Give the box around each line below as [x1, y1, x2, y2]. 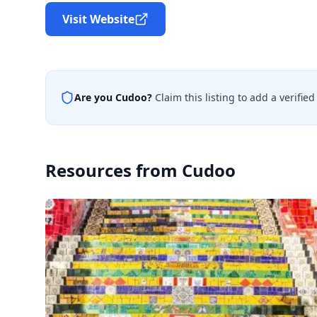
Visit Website [62, 11, 134, 27]
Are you [74, 91, 115, 104]
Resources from [45, 158, 182, 182]
